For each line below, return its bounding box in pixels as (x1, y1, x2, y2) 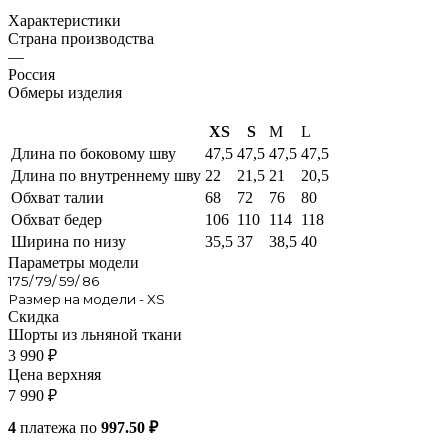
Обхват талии (11, 188, 104, 206)
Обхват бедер (11, 210, 102, 228)
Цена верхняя (8, 365, 101, 383)
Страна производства (8, 29, 154, 47)
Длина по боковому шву (11, 144, 176, 162)
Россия (8, 65, 55, 83)
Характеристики (8, 11, 121, 29)
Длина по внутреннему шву (11, 166, 201, 184)
